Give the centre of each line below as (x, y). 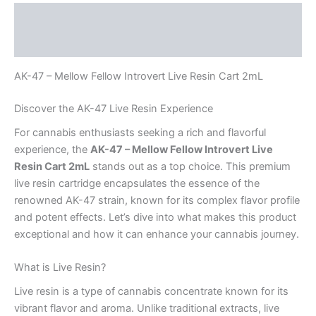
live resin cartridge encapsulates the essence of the (137, 183)
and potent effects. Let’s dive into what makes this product (155, 217)
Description (44, 17)
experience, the (52, 149)
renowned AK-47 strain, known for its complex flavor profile (157, 200)
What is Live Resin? (60, 268)
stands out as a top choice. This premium (190, 166)
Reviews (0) (44, 43)
